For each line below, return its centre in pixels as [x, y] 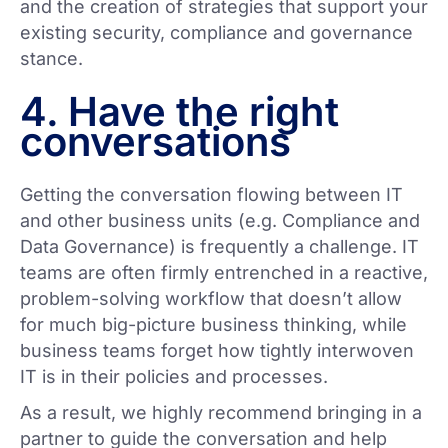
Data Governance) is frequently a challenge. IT [219, 247]
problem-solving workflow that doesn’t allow [211, 299]
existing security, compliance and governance [216, 33]
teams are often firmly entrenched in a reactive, [224, 273]
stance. [51, 59]
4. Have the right [179, 112]
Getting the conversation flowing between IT [211, 195]
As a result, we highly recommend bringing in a [221, 413]
